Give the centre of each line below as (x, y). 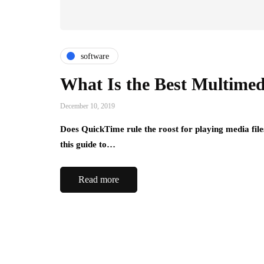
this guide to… (88, 145)
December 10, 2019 (88, 106)
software (95, 56)
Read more (99, 180)
